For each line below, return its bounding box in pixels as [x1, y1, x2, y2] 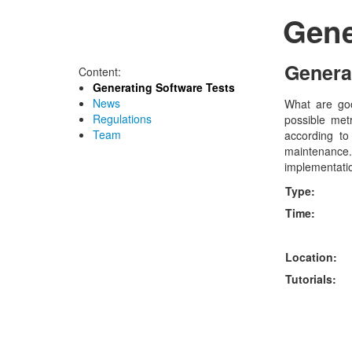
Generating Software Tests [93, 79, 235, 95]
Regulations [93, 111, 152, 126]
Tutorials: [285, 270, 336, 287]
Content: [79, 64, 121, 79]
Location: [285, 248, 337, 265]
